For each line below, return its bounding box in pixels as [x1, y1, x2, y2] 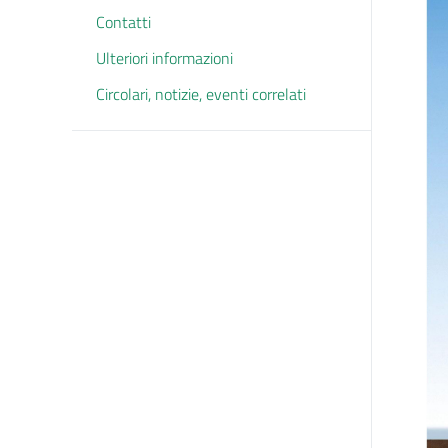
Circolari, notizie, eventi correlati [96, 82, 306, 106]
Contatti [96, 10, 151, 34]
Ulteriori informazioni [96, 46, 233, 70]
